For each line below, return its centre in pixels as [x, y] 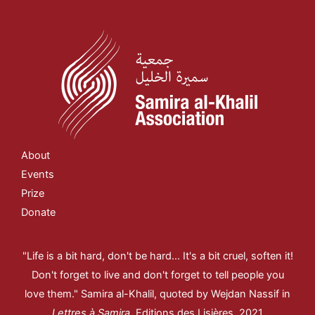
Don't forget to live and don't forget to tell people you [157, 275]
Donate [38, 212]
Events [38, 174]
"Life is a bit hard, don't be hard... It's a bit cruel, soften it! [157, 256]
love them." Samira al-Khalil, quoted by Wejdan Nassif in [157, 294]
